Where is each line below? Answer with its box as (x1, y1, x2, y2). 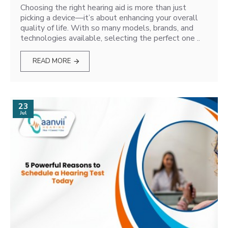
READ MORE (33, 56, 71, 66)
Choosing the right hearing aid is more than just (20, 2, 186, 13)
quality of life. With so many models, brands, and (20, 22, 193, 34)
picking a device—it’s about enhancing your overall (20, 12, 198, 23)
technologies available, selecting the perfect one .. (20, 33, 200, 44)
